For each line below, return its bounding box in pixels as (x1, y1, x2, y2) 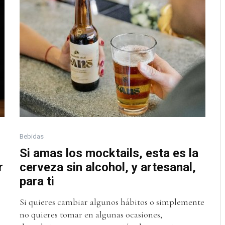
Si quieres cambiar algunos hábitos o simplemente (20, 196, 204, 207)
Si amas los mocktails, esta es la (20, 146, 198, 160)
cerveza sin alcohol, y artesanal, (20, 160, 196, 174)
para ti (20, 174, 54, 188)
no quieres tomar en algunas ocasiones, (20, 208, 162, 220)
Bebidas (20, 132, 44, 140)
